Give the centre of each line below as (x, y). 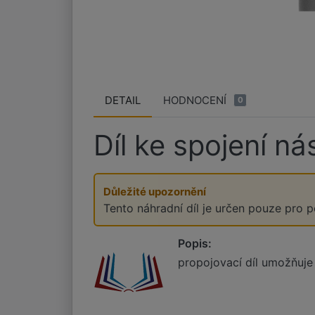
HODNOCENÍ (195, 100)
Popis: (195, 244)
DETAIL (123, 100)
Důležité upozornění (155, 192)
